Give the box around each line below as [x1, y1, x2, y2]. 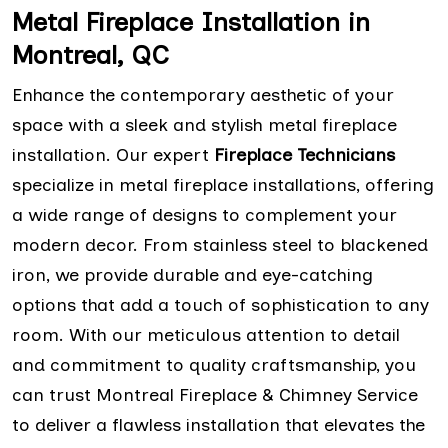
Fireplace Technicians [214, 143, 395, 166]
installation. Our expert [12, 143, 214, 166]
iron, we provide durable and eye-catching [12, 263, 373, 286]
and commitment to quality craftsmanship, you [12, 353, 416, 376]
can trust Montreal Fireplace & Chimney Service [12, 383, 418, 406]
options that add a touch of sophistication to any [12, 293, 429, 316]
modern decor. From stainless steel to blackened [12, 233, 428, 256]
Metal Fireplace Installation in [12, 5, 370, 38]
